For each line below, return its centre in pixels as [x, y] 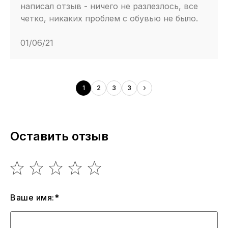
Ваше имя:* [35, 198]
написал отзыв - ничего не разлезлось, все [109, 6]
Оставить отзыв [59, 136]
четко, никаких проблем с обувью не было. [109, 19]
